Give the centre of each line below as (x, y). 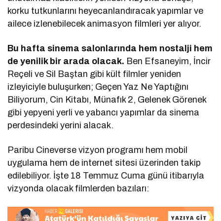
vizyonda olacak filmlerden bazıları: (78, 189)
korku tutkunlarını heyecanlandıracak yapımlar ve (106, 11)
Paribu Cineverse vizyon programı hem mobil (98, 150)
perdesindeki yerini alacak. (61, 126)
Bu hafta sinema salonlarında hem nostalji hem (110, 49)
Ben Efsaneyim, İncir (168, 61)
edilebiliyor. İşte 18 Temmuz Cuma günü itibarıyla (106, 176)
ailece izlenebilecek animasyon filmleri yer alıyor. (105, 24)
